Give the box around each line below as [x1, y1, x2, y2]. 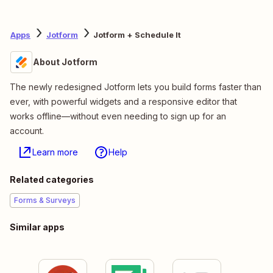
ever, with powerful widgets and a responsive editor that [10, 96, 237, 107]
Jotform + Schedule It [93, 30, 181, 40]
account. [10, 125, 44, 136]
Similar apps [10, 221, 65, 232]
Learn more [32, 146, 78, 157]
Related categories [10, 174, 94, 185]
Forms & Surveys [14, 195, 76, 205]
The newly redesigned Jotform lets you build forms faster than [10, 81, 261, 92]
